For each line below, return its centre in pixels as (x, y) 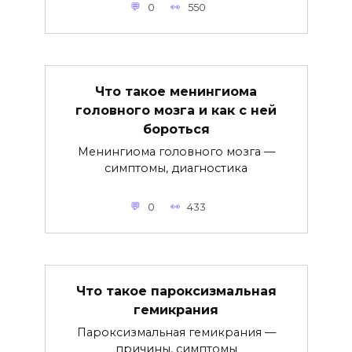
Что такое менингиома (176, 91)
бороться (176, 129)
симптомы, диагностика (176, 168)
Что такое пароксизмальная (176, 291)
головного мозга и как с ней (176, 110)
